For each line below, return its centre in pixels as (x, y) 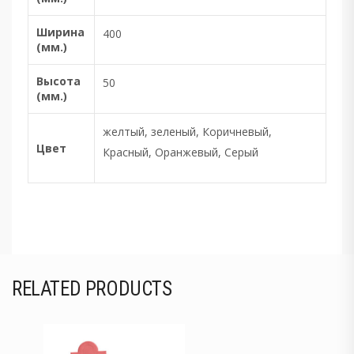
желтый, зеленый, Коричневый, (187, 132)
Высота (58, 81)
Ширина (60, 32)
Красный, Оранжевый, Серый (181, 152)
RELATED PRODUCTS (92, 288)
